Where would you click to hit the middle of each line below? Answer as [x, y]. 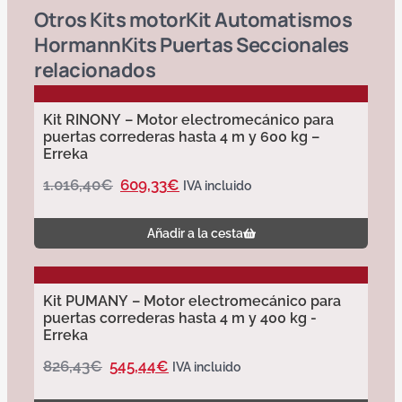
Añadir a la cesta [195, 233]
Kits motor [138, 20]
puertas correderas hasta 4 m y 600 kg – [181, 137]
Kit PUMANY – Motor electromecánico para [192, 301]
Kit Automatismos [269, 20]
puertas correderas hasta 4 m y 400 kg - [180, 318]
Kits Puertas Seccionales [235, 45]
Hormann [78, 45]
